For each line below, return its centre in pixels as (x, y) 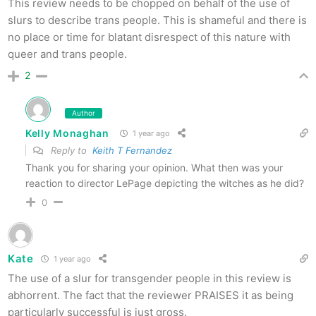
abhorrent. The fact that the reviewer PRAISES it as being (151, 295)
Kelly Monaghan (67, 133)
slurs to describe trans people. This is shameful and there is (157, 20)
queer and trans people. (67, 54)
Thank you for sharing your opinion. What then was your (154, 167)
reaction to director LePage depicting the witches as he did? (165, 183)
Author (84, 113)
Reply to (70, 150)
